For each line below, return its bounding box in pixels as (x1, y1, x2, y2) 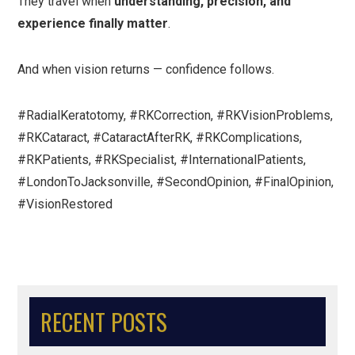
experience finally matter (17, 16, 169, 31)
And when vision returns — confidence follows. (17, 62, 275, 77)
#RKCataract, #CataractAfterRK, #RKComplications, (17, 130, 303, 145)
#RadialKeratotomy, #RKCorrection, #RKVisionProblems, (17, 108, 334, 123)
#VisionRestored (17, 197, 113, 212)
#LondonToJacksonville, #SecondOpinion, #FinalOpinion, (17, 174, 334, 189)
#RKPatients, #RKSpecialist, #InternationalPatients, (17, 152, 307, 167)
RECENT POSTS (40, 305, 168, 338)
